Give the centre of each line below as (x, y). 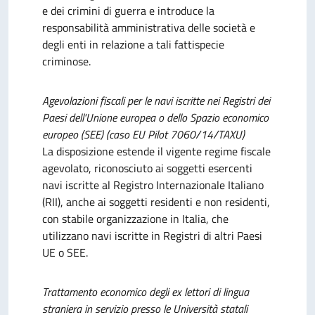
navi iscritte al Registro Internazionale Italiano (153, 185)
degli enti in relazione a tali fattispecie (133, 44)
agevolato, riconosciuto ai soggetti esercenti (147, 168)
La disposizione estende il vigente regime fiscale (156, 151)
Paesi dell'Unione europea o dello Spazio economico (155, 117)
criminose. (66, 61)
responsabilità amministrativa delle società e (149, 27)
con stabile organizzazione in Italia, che (135, 219)
